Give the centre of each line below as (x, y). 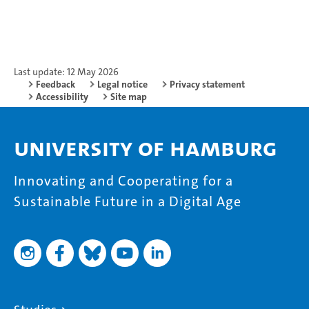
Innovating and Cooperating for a (123, 180)
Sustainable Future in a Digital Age (128, 201)
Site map (129, 96)
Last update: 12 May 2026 (66, 71)
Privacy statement (207, 84)
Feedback (56, 84)
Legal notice (122, 84)
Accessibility (62, 96)
